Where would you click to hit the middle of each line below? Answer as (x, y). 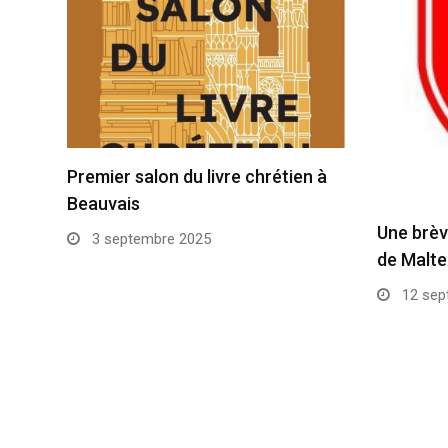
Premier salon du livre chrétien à (197, 177)
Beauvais (103, 204)
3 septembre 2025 (149, 239)
